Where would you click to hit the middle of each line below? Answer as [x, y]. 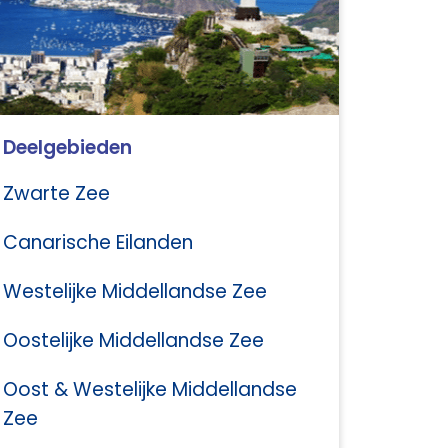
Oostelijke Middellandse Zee [133, 340]
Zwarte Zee [56, 193]
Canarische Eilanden [98, 242]
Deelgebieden [67, 147]
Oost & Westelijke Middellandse [150, 389]
